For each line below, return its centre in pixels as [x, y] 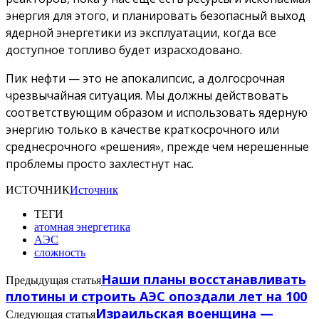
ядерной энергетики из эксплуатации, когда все [141, 33]
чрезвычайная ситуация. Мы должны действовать [147, 96]
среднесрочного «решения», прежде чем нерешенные [157, 147]
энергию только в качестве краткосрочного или [142, 130]
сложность [60, 253]
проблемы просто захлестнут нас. [100, 164]
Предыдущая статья [53, 281]
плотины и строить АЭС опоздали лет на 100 [156, 297]
